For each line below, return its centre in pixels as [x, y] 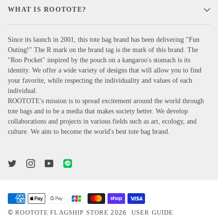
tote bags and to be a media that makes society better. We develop [98, 111]
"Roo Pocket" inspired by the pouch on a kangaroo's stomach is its [99, 60]
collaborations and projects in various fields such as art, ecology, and [102, 122]
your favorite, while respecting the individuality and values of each [100, 81]
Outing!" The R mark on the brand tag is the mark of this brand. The [103, 50]
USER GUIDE [152, 213]
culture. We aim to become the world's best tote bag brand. [89, 132]
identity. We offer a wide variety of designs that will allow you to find [105, 71]
